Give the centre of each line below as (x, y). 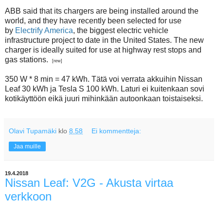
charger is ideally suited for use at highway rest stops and (103, 50)
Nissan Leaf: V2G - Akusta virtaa (89, 182)
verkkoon (28, 196)
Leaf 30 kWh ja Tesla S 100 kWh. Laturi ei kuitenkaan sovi (105, 89)
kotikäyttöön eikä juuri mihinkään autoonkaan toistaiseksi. (104, 98)
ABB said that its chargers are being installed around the (102, 11)
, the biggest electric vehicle (121, 30)
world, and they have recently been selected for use (93, 20)
